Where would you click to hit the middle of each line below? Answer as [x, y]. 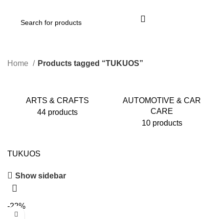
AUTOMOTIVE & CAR [162, 100]
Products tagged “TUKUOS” [90, 63]
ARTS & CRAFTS [57, 100]
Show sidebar [41, 175]
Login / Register [184, 22]
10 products [162, 123]
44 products [57, 112]
